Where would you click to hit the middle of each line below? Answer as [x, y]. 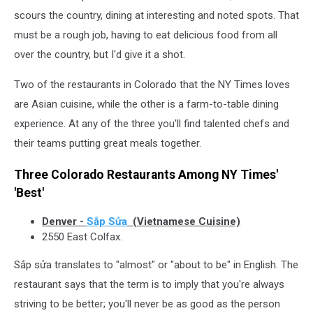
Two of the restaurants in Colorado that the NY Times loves [152, 85]
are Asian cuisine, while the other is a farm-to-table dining [146, 104]
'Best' [29, 192]
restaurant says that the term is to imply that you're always [149, 285]
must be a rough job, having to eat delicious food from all [146, 35]
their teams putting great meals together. [108, 144]
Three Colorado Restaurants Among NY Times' [146, 174]
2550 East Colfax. [82, 237]
